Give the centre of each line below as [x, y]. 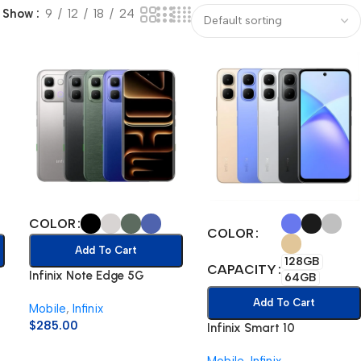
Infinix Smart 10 [251, 328]
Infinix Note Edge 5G [86, 276]
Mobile [47, 309]
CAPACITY [241, 270]
